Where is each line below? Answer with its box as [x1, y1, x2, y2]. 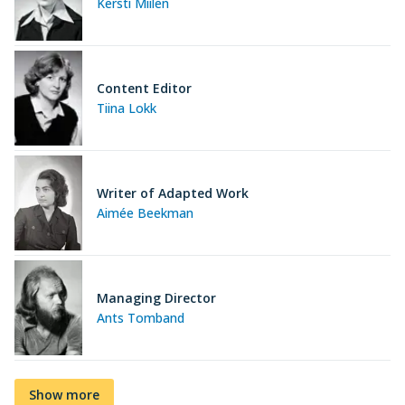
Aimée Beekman [97, 203, 193, 221]
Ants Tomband [97, 308, 184, 326]
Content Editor [97, 79, 192, 97]
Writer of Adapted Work [97, 184, 249, 202]
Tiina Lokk [97, 99, 156, 117]
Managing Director [97, 288, 216, 306]
